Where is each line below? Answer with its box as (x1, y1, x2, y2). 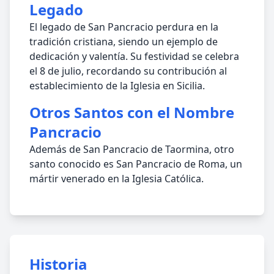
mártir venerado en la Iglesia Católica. (29, 172, 204, 185)
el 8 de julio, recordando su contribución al (29, 64, 227, 78)
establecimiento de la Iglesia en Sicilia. (29, 79, 205, 92)
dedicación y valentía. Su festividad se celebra (29, 50, 239, 63)
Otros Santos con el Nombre (29, 102, 234, 122)
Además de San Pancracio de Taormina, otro (29, 143, 234, 156)
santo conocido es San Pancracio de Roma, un (29, 157, 242, 171)
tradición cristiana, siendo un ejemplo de (29, 35, 218, 48)
